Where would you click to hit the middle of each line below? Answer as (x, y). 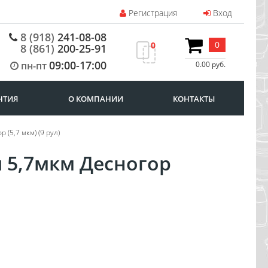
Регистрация (152, 13)
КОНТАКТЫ (194, 99)
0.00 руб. (211, 64)
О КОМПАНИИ (95, 99)
